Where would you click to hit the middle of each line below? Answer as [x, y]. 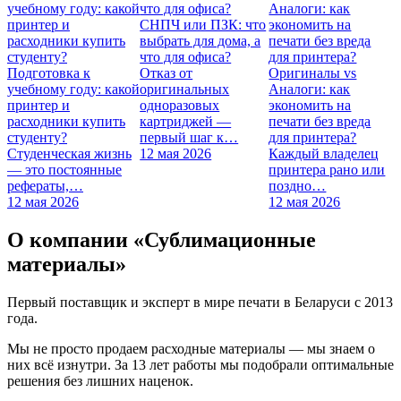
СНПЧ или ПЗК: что [203, 25]
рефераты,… [45, 186]
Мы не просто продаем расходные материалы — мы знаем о [191, 348]
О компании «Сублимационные [162, 239]
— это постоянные [64, 170]
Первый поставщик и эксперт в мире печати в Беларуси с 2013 [200, 302]
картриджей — [186, 121]
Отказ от [166, 73]
